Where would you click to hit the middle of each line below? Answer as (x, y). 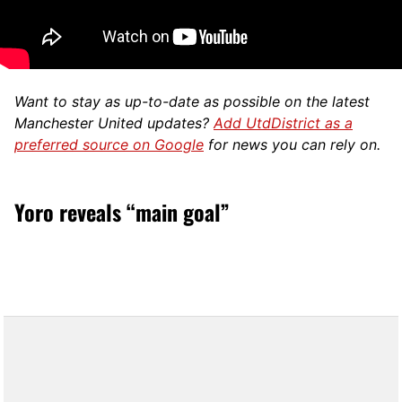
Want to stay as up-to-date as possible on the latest (192, 101)
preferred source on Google (109, 144)
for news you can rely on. (292, 144)
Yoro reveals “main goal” (122, 211)
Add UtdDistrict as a (283, 122)
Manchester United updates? (114, 122)
